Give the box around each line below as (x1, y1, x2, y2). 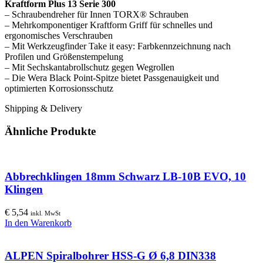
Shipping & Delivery (5, 103, 82, 113)
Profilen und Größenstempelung (5, 51, 123, 62)
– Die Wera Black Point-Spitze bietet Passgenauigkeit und (5, 72, 219, 83)
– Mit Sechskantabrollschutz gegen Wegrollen (5, 62, 174, 72)
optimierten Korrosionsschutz (5, 83, 113, 93)
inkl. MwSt (31, 209, 60, 217)
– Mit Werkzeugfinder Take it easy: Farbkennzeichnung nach (5, 41, 231, 51)
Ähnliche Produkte (5, 124, 96, 137)
